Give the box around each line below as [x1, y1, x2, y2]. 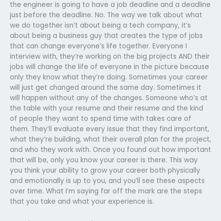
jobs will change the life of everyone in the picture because [10, 62, 209, 72]
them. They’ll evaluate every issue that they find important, [10, 124, 209, 134]
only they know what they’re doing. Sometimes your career [10, 72, 208, 82]
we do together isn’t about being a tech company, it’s [10, 20, 191, 30]
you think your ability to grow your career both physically [10, 165, 200, 175]
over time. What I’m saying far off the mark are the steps [10, 186, 202, 196]
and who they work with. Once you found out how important [10, 145, 211, 154]
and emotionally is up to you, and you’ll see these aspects [10, 176, 205, 185]
